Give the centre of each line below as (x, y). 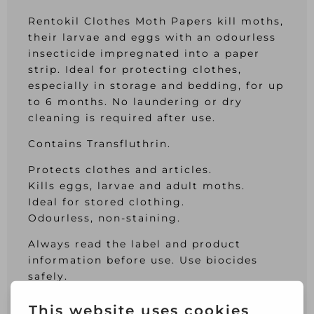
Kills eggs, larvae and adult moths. (137, 186)
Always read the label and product (135, 244)
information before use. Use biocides (143, 260)
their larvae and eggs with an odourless (152, 37)
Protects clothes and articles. (120, 170)
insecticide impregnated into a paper (144, 53)
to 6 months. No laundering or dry (135, 102)
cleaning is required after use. (122, 118)
